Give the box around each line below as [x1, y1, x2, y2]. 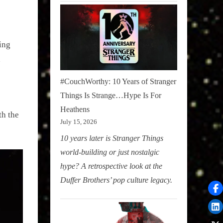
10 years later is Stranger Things [60, 134, 163, 143]
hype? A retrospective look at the [60, 162, 162, 171]
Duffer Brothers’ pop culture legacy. [60, 176, 172, 185]
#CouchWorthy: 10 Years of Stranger [60, 77, 176, 86]
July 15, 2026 [60, 118, 97, 126]
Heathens [60, 105, 90, 114]
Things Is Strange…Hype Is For [60, 91, 161, 100]
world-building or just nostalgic [60, 148, 159, 157]
